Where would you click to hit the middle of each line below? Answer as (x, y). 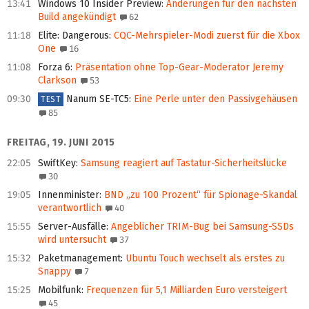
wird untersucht (72, 240)
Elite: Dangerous (73, 36)
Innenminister (69, 195)
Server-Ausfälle (72, 227)
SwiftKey (57, 163)
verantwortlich (70, 208)
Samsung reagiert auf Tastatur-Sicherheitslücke (182, 163)
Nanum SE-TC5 (98, 99)
